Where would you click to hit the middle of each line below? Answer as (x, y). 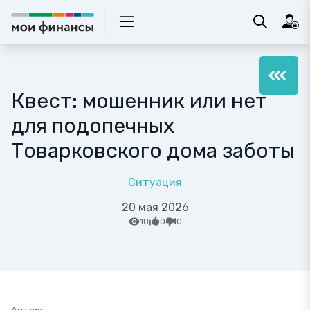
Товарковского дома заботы (153, 151)
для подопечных (93, 126)
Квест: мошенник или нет (139, 101)
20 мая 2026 (155, 207)
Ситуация (155, 182)
